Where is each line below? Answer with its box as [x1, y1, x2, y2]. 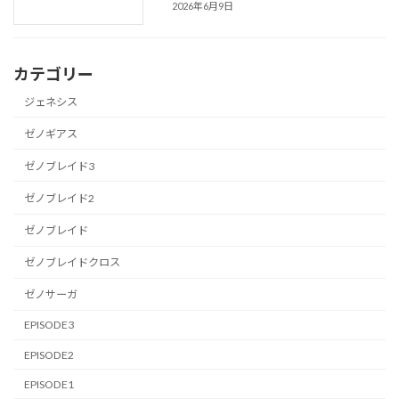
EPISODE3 [24, 318, 75, 332]
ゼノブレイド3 [24, 159, 95, 173]
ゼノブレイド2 [24, 191, 95, 205]
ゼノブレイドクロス [24, 256, 121, 270]
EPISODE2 [24, 347, 75, 362]
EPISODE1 [24, 377, 75, 391]
